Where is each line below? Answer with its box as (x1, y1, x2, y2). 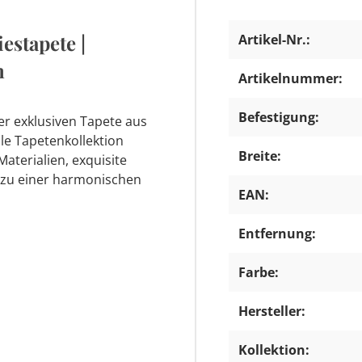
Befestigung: (238, 107, 319, 126)
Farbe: (238, 263, 279, 281)
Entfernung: (238, 224, 316, 242)
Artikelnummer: (238, 69, 343, 87)
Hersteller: (238, 301, 305, 320)
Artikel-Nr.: (238, 30, 310, 48)
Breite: (238, 146, 281, 165)
